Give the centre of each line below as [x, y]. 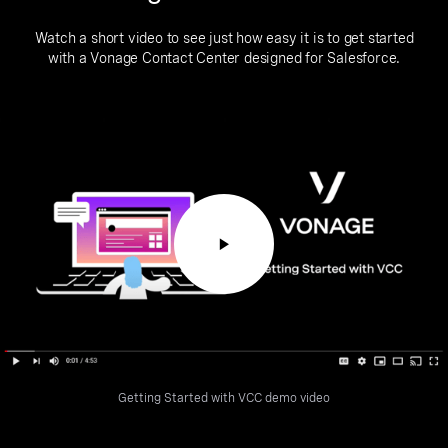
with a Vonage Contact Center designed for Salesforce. [224, 58]
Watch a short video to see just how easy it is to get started [224, 38]
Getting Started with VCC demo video [224, 398]
